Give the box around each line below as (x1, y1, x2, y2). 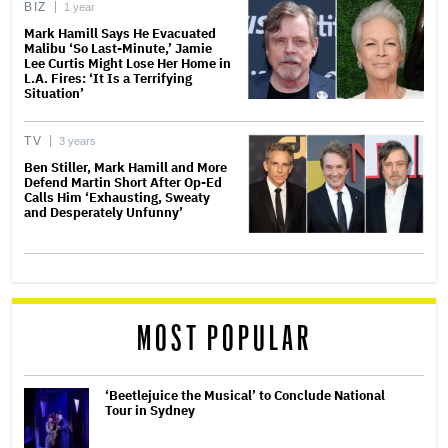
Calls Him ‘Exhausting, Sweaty (24, 189, 210, 207)
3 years (59, 135, 97, 148)
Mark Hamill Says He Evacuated (24, 25, 216, 43)
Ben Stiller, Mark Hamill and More (24, 159, 227, 177)
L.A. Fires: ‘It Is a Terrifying (24, 70, 192, 88)
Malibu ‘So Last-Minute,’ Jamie (24, 40, 212, 58)
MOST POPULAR (136, 323, 312, 357)
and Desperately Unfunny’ (24, 204, 183, 222)
